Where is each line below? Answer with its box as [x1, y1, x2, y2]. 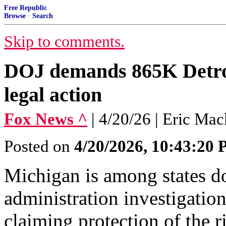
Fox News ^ [4, 110, 87, 128]
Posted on [4, 137, 74, 155]
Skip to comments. [4, 33, 125, 50]
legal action [4, 83, 102, 106]
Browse [4, 12, 26, 20]
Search [32, 12, 53, 20]
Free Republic [4, 4, 47, 12]
